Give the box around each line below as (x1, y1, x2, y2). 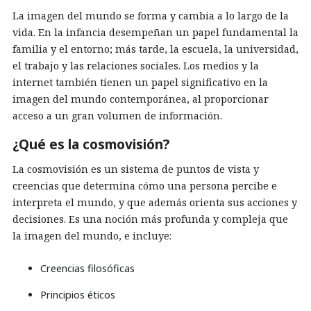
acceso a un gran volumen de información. (12, 109, 222, 122)
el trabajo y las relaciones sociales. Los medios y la (12, 59, 259, 72)
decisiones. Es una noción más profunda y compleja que (12, 212, 288, 226)
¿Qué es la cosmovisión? (12, 135, 169, 153)
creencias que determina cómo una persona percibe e (12, 179, 277, 192)
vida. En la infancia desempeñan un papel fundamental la (12, 26, 299, 39)
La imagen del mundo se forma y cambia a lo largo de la (12, 9, 289, 22)
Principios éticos (40, 288, 115, 301)
